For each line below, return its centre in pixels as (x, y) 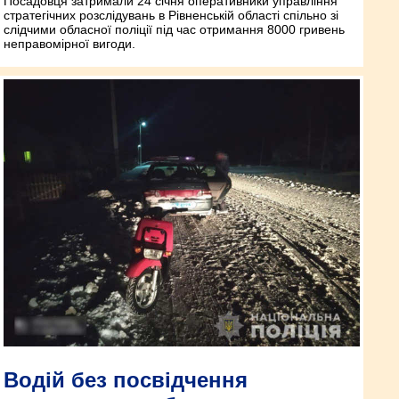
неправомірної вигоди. (69, 43)
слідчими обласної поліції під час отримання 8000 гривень (174, 29)
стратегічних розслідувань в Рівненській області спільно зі (171, 15)
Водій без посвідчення (126, 379)
